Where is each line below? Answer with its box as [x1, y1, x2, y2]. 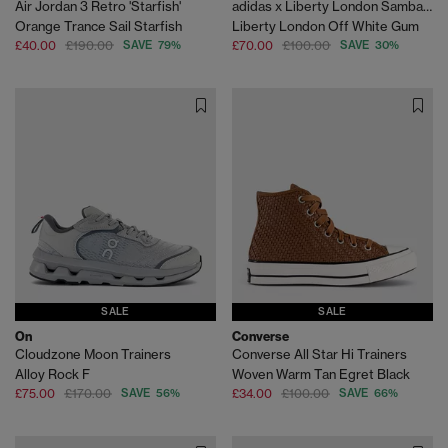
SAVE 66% [339, 386, 398, 401]
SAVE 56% [121, 386, 180, 401]
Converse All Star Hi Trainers [232, 346, 407, 363]
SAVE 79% [123, 37, 181, 52]
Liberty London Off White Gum [232, 17, 419, 34]
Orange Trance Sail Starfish [15, 17, 182, 34]
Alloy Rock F [15, 366, 90, 383]
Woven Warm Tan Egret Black [232, 366, 410, 383]
